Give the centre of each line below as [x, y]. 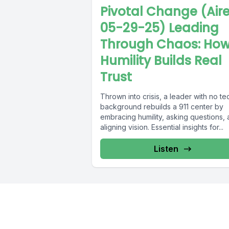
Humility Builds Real [161, 61]
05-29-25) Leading [159, 28]
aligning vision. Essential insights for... [162, 127]
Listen [166, 149]
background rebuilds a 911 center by [162, 107]
